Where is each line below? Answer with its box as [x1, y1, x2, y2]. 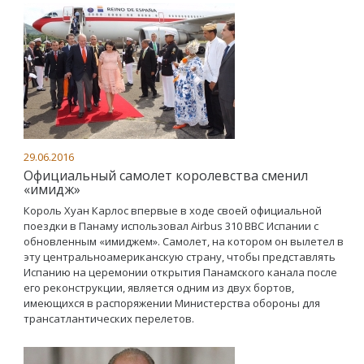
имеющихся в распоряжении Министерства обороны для [24, 296, 320, 310]
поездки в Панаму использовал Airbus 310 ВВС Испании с [24, 219, 318, 233]
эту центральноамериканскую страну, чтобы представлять [24, 249, 336, 264]
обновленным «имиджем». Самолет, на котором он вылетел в [24, 234, 344, 249]
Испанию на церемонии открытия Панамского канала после [24, 265, 337, 279]
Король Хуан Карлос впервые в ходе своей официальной [24, 203, 322, 218]
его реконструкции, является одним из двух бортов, [24, 280, 294, 295]
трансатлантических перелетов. [24, 311, 194, 326]
